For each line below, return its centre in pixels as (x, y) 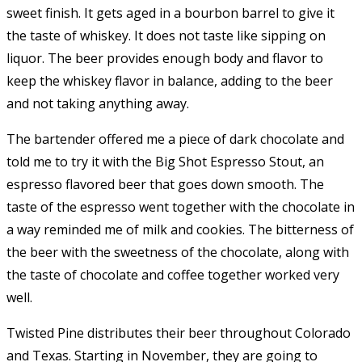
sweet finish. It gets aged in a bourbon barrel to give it (170, 13)
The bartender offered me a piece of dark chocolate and (175, 139)
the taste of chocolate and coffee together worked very (173, 274)
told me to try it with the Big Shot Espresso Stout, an (165, 161)
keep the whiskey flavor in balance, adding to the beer (170, 80)
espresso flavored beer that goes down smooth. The (165, 184)
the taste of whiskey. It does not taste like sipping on (166, 35)
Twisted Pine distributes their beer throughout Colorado (179, 333)
